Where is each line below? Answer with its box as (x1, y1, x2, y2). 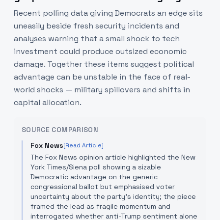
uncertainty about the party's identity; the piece (30, 192, 196, 201)
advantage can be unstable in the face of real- (14, 72, 191, 82)
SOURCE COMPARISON (22, 125, 98, 134)
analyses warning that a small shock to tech (14, 33, 180, 44)
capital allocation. (14, 97, 82, 108)
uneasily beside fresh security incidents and (14, 21, 179, 31)
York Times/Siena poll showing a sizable (30, 163, 161, 171)
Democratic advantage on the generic (30, 172, 158, 181)
